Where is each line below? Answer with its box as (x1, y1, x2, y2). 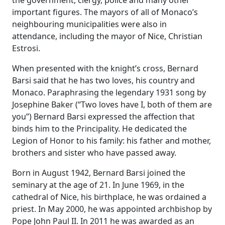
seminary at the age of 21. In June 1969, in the (12, 179, 184, 190)
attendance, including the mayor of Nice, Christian (12, 31, 202, 42)
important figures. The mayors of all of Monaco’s (12, 7, 198, 18)
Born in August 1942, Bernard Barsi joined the (12, 167, 185, 178)
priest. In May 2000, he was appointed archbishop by (12, 203, 212, 214)
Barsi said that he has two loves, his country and (12, 75, 195, 86)
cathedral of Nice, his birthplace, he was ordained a (12, 191, 206, 202)
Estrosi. (12, 43, 40, 54)
